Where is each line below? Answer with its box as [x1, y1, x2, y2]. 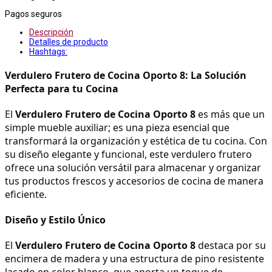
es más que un [195, 107, 265, 121]
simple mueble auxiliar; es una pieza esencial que [5, 120, 229, 134]
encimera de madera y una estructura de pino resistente [5, 251, 264, 265]
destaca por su [195, 238, 266, 252]
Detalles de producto [29, 36, 108, 47]
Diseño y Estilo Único [5, 212, 106, 226]
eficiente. [5, 187, 47, 201]
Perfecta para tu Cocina [5, 81, 118, 95]
